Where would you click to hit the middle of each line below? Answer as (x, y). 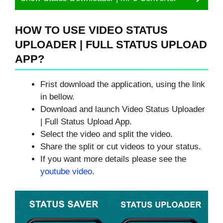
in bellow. (57, 97)
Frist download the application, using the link (123, 85)
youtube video (66, 172)
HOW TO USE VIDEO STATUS (91, 30)
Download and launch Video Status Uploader (123, 110)
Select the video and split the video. (107, 134)
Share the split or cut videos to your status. (121, 147)
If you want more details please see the (113, 159)
